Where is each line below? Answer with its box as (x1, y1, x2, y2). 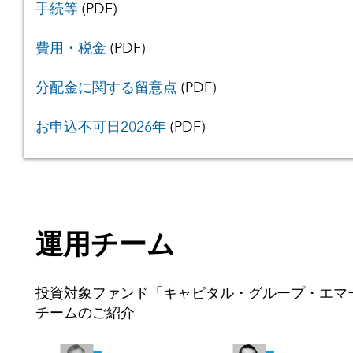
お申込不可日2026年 (35, 120, 166, 135)
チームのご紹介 (35, 306, 135, 321)
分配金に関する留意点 (35, 80, 177, 95)
